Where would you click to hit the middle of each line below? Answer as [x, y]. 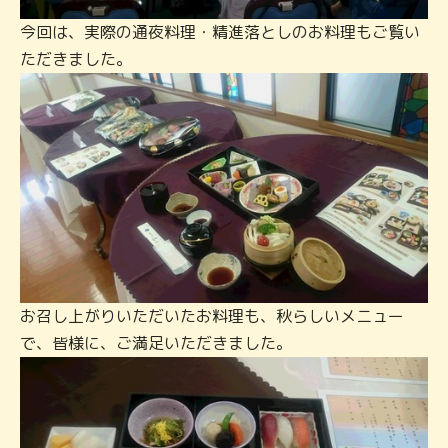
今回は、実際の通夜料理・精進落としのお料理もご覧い [220, 32]
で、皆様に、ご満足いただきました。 [156, 342]
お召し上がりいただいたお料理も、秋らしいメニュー [212, 315]
